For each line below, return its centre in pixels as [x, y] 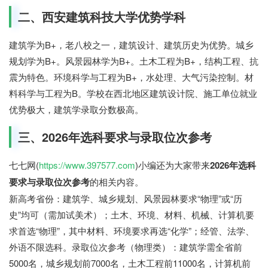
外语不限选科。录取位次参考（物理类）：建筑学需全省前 [126, 247]
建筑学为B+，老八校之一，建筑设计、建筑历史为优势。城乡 [131, 45]
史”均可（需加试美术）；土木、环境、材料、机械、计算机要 [132, 215]
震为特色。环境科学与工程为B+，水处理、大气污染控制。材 [131, 77]
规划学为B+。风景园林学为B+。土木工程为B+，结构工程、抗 [134, 61]
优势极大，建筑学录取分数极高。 [76, 109]
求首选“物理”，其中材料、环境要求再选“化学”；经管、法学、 [132, 231]
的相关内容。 [117, 182]
